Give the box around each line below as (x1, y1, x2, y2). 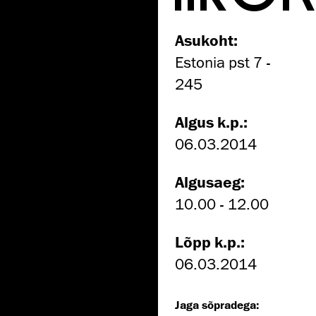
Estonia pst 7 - (175, 52, 271, 72)
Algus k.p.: (175, 112, 248, 130)
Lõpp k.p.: (175, 232, 245, 250)
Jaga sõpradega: (175, 298, 259, 311)
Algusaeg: (175, 172, 245, 190)
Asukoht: (175, 30, 238, 49)
